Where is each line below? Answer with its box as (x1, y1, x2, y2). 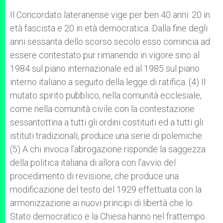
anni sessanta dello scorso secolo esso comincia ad (10, 36, 210, 47)
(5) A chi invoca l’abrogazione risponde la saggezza (10, 144, 206, 154)
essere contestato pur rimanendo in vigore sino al (10, 50, 200, 60)
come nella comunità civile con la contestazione (10, 104, 195, 114)
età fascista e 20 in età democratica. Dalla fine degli (10, 23, 208, 33)
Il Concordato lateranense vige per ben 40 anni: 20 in (10, 9, 210, 20)
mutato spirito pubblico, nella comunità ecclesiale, (10, 90, 202, 101)
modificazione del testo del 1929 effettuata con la (10, 184, 202, 195)
